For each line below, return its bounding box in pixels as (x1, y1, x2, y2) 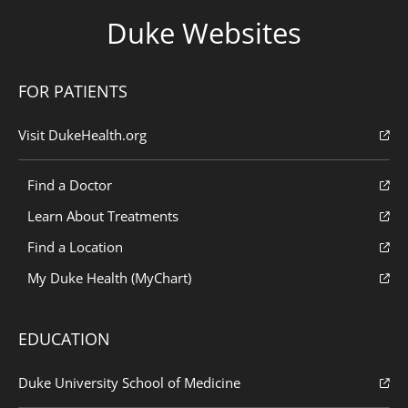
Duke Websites (107, 14, 301, 53)
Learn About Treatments (27, 207, 178, 226)
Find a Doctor (27, 176, 112, 195)
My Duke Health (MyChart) (27, 269, 191, 288)
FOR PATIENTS (18, 80, 127, 103)
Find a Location (27, 238, 123, 257)
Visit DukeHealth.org (18, 126, 147, 145)
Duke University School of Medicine (18, 373, 240, 393)
